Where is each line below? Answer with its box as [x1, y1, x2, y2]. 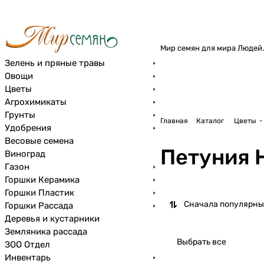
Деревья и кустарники [5, 213, 100, 224]
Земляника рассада [5, 226, 87, 237]
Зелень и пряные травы [5, 58, 105, 68]
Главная [160, 117, 188, 125]
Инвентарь [5, 252, 51, 263]
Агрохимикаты [5, 97, 67, 107]
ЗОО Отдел [5, 239, 50, 250]
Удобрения [5, 123, 51, 133]
